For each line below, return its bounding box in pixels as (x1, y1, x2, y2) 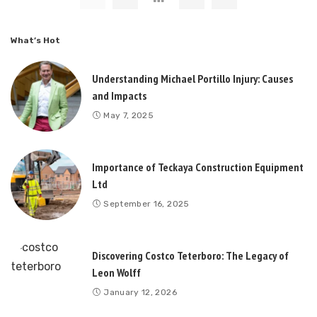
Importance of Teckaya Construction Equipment (92, 159, 304, 174)
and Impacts (92, 88, 146, 103)
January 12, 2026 (103, 287, 177, 297)
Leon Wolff (92, 265, 141, 279)
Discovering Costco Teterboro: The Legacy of (92, 248, 289, 263)
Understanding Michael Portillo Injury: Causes (92, 71, 293, 86)
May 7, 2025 (103, 110, 154, 120)
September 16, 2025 (103, 198, 190, 209)
